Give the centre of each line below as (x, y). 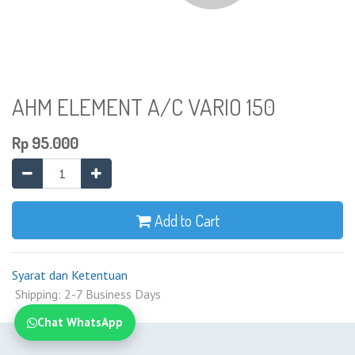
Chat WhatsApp (80, 322)
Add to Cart (185, 220)
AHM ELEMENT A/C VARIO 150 (144, 107)
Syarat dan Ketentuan (70, 275)
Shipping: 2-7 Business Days (86, 294)
